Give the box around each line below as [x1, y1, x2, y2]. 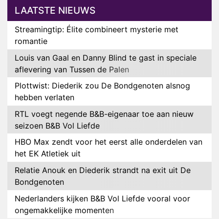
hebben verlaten [15, 92, 74, 103]
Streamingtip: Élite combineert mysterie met [15, 24, 178, 35]
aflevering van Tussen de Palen [15, 64, 129, 74]
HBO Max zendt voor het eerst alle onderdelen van [15, 137, 202, 147]
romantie [15, 36, 47, 46]
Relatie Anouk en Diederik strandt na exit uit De [15, 165, 191, 175]
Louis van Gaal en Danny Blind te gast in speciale [15, 52, 197, 63]
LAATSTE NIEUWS [15, 4, 95, 17]
